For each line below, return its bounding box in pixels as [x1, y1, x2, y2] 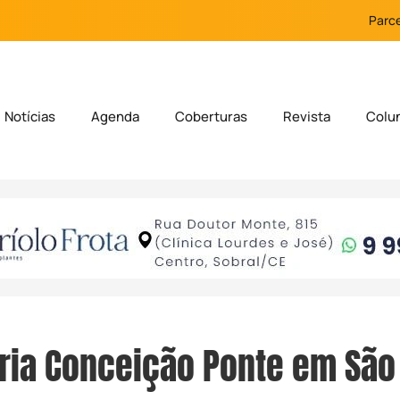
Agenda [91, 107, 140, 127]
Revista [283, 107, 331, 127]
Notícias [4, 107, 56, 127]
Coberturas [175, 107, 248, 127]
